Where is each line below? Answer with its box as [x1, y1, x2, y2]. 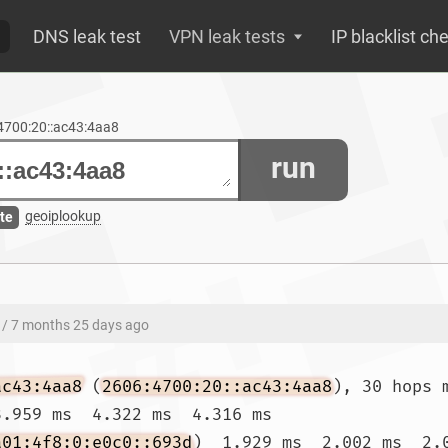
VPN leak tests [169, 26, 285, 47]
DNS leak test [33, 26, 141, 47]
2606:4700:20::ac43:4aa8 [102, 376, 332, 397]
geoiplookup [25, 208, 101, 225]
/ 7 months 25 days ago [2, 317, 149, 333]
